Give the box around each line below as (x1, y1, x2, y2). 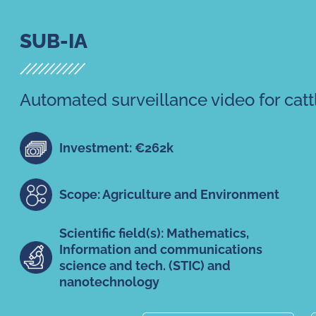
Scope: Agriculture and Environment (59, 187, 279, 202)
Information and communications (59, 241, 262, 257)
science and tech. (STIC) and (59, 257, 231, 273)
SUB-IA (19, 30, 87, 54)
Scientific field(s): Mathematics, (59, 225, 249, 241)
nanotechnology (59, 274, 159, 289)
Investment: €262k (59, 140, 174, 156)
